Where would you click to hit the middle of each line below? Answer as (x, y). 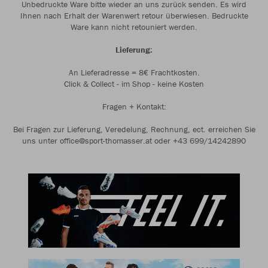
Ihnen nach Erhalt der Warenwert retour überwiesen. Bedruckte (134, 16)
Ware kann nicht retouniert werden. (134, 27)
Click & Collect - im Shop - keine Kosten (134, 84)
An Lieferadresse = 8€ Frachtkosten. (134, 72)
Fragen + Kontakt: (134, 106)
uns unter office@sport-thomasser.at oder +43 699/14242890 (134, 141)
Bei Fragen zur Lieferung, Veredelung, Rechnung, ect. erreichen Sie (134, 129)
